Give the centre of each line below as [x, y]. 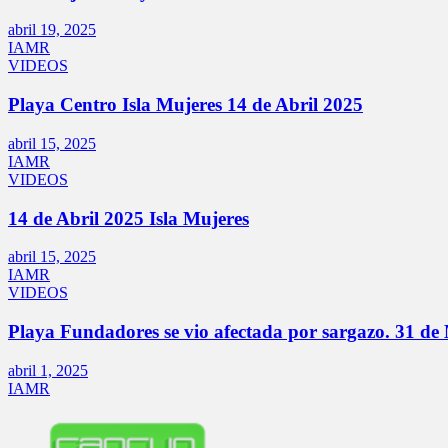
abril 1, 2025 [48, 370]
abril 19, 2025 [52, 30]
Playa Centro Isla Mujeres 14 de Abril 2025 [185, 105]
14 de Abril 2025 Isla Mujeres [128, 218]
